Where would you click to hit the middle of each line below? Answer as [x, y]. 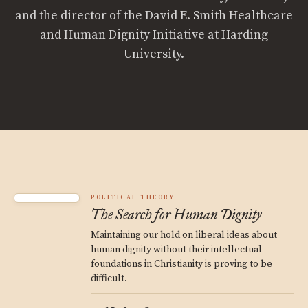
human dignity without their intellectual [176, 250]
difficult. [109, 278]
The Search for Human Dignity [176, 214]
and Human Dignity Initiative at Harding [154, 35]
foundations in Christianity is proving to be [181, 264]
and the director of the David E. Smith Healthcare [154, 15]
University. [154, 54]
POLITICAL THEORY [133, 198]
